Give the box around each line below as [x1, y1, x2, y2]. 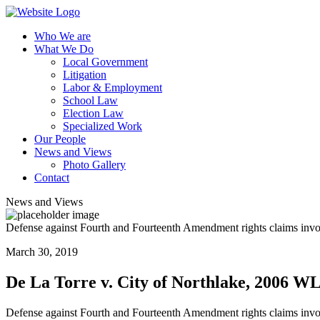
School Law [63, 94, 118, 106]
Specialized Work [63, 120, 142, 132]
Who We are [34, 30, 91, 42]
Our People [34, 133, 86, 145]
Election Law [63, 107, 124, 119]
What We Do [34, 43, 94, 55]
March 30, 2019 [6, 246, 78, 258]
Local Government [63, 56, 148, 68]
